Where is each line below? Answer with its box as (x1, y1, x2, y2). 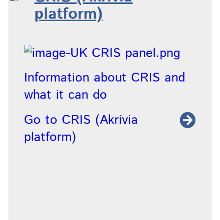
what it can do (24, 86, 107, 105)
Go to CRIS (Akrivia (24, 110, 138, 129)
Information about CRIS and (24, 69, 185, 87)
